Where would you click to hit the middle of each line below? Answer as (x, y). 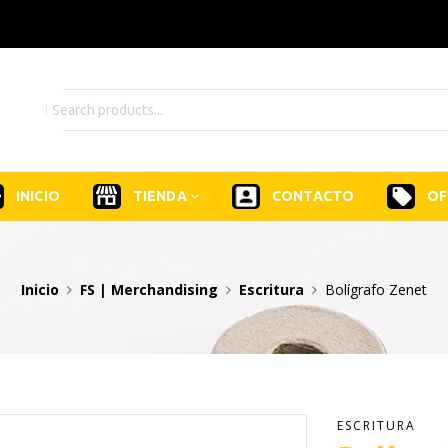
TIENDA (161, 196)
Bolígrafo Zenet (376, 290)
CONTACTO (313, 196)
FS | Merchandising (149, 290)
